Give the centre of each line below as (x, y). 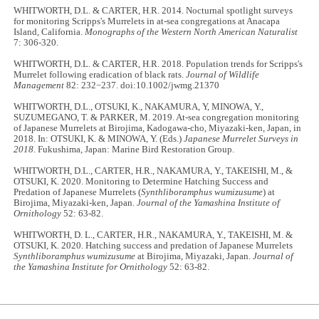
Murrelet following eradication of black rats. (100, 75)
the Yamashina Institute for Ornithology (91, 267)
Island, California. (49, 32)
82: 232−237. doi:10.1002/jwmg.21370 (142, 86)
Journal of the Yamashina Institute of (209, 203)
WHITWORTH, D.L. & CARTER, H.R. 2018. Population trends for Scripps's (158, 64)
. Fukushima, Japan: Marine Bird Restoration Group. (134, 150)
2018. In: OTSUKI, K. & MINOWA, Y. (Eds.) (99, 139)
